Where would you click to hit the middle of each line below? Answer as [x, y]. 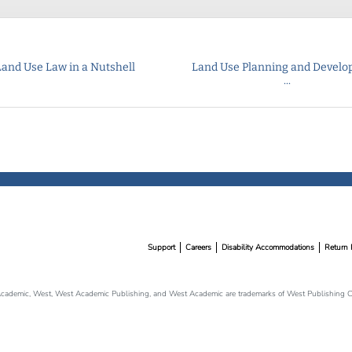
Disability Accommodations [268, 247]
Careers [198, 247]
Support [161, 247]
